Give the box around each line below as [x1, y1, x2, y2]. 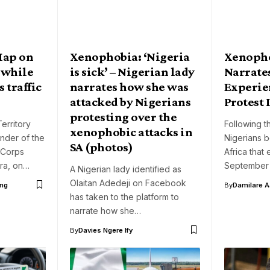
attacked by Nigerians [70, 94, 191, 109]
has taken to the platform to [70, 191, 179, 202]
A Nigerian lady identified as [70, 163, 181, 174]
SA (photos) [70, 139, 133, 154]
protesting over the [70, 109, 177, 124]
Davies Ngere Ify [78, 225, 133, 234]
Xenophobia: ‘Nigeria [70, 49, 190, 64]
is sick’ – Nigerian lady [70, 64, 195, 79]
